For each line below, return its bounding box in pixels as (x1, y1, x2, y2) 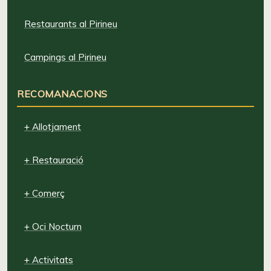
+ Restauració (24, 154, 83, 166)
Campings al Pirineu (24, 51, 106, 64)
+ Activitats (24, 254, 73, 266)
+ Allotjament (24, 121, 81, 133)
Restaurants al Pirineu (24, 18, 117, 30)
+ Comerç (24, 188, 65, 200)
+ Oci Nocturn (24, 221, 82, 233)
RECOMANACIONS (17, 88, 108, 100)
